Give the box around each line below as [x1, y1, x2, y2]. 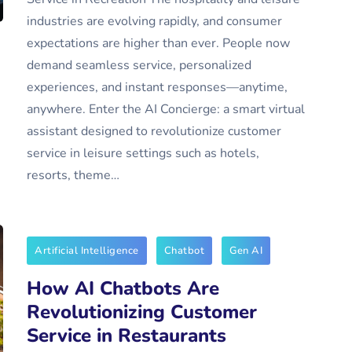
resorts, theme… [27, 167, 119, 184]
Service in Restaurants [27, 323, 226, 348]
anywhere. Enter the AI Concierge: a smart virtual [27, 101, 305, 118]
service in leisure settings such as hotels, [27, 145, 259, 162]
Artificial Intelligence [35, 244, 139, 258]
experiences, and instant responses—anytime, [27, 79, 288, 96]
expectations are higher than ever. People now [27, 35, 290, 52]
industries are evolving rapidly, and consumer [27, 13, 282, 30]
